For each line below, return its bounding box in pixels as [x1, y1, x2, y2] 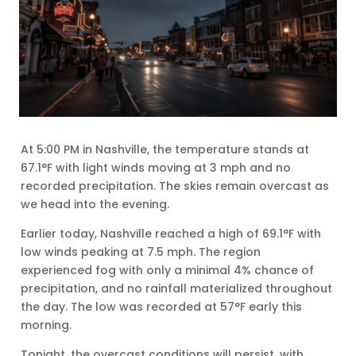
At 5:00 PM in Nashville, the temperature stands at [21, 141, 310, 157]
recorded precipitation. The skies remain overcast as [21, 177, 330, 194]
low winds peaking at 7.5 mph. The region [21, 243, 261, 260]
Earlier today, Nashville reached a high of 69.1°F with [21, 225, 322, 242]
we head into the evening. [21, 195, 170, 212]
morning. [21, 316, 72, 333]
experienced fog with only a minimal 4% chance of [21, 261, 315, 278]
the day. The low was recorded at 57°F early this [21, 298, 303, 315]
